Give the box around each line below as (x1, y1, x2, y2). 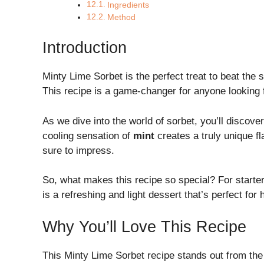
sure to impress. (42, 144, 114, 156)
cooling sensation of (42, 130, 133, 141)
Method (107, 12, 138, 22)
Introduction (42, 39, 127, 57)
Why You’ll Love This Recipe (42, 217, 246, 236)
